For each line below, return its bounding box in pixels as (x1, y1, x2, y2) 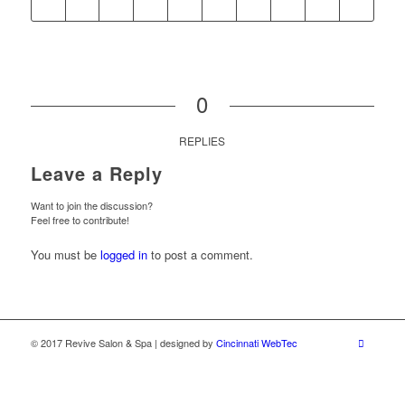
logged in (99, 246, 147, 264)
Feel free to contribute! (30, 212, 129, 228)
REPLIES (179, 133, 226, 149)
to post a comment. (146, 246, 253, 264)
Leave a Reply (30, 160, 163, 187)
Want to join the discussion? (30, 198, 153, 213)
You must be (30, 246, 100, 264)
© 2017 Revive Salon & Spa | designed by (30, 335, 216, 351)
